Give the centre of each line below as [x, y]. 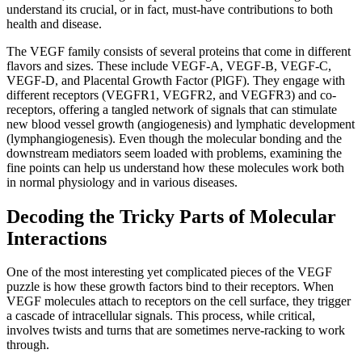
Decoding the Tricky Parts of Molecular [171, 216]
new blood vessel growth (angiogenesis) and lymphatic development [181, 124]
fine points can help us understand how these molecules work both [175, 167]
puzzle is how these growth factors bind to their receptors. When [170, 287]
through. [28, 345]
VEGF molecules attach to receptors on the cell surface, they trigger [179, 301]
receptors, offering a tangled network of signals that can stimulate [172, 109]
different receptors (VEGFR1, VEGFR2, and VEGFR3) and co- [171, 95]
